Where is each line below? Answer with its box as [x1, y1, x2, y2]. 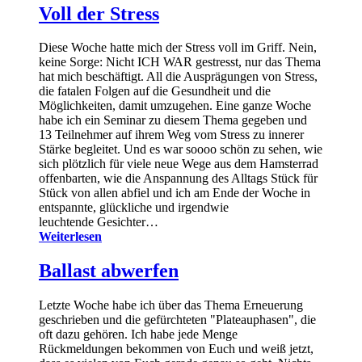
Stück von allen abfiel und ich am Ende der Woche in [39, 186, 310, 200]
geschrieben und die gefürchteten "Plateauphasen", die [39, 313, 316, 327]
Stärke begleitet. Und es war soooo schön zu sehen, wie [39, 142, 322, 157]
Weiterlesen [39, 229, 102, 244]
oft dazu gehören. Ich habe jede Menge [39, 327, 238, 342]
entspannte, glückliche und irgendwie [39, 200, 229, 215]
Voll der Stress [39, 2, 159, 24]
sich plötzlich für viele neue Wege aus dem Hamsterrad [39, 157, 318, 171]
